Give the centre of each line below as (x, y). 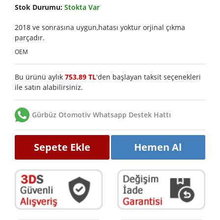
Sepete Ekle (62, 147)
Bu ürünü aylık (40, 77)
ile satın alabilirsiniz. (49, 87)
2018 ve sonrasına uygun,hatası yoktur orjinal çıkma (100, 27)
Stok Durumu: (40, 7)
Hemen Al (158, 147)
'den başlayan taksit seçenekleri (149, 77)
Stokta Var (82, 7)
